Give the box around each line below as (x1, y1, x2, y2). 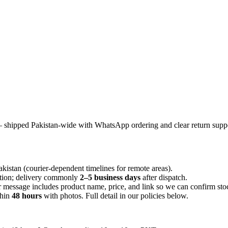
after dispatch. (142, 173, 187, 182)
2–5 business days (80, 173, 140, 182)
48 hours (12, 191, 42, 200)
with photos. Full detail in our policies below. (42, 191, 188, 200)
